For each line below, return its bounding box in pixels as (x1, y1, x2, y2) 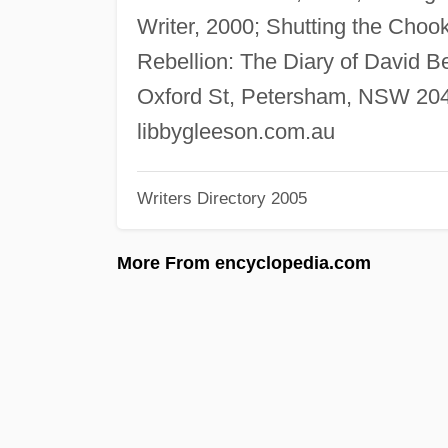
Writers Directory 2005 (136, 189, 307, 208)
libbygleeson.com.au (136, 118, 335, 144)
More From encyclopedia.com (117, 252, 371, 273)
